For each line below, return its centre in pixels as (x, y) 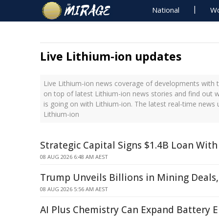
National (166, 10)
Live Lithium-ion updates (111, 56)
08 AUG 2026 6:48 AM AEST (74, 157)
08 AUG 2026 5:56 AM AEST (74, 189)
